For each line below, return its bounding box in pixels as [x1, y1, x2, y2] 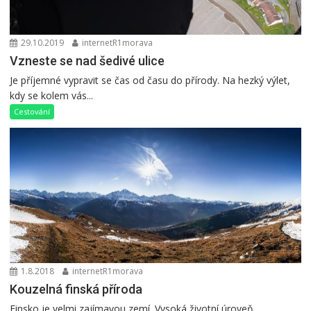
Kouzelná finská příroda [10, 281, 143, 296]
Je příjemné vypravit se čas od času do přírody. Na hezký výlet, [10, 73, 291, 87]
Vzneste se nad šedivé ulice [10, 53, 165, 68]
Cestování [14, 106, 51, 117]
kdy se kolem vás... [10, 88, 94, 102]
